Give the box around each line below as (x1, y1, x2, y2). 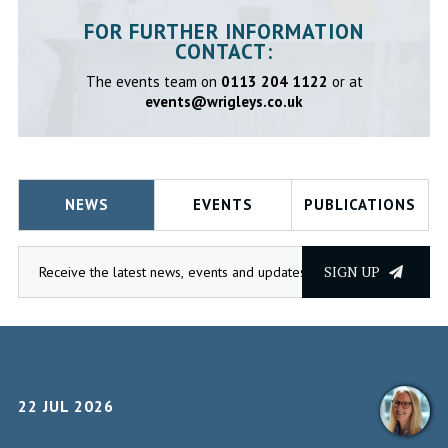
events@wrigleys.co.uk (145, 92, 303, 112)
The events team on (85, 72, 221, 92)
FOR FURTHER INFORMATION (84, 18, 364, 46)
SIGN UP (324, 262, 384, 282)
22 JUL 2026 (17, 396, 114, 417)
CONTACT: (175, 38, 273, 66)
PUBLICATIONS (303, 195, 416, 215)
